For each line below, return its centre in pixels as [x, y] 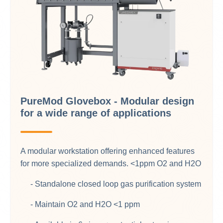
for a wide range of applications [96, 113]
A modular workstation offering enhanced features [108, 151]
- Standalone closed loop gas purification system [111, 184]
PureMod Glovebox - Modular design [107, 101]
